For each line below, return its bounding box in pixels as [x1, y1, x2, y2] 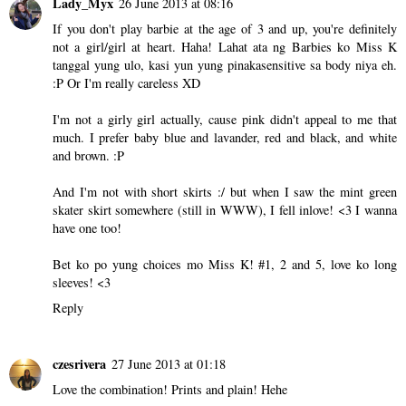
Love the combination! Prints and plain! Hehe [53, 380, 287, 398]
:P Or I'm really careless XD [53, 73, 200, 92]
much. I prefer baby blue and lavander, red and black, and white [53, 128, 397, 146]
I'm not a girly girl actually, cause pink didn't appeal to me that [53, 110, 397, 128]
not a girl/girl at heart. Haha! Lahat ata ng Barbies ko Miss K [53, 37, 397, 55]
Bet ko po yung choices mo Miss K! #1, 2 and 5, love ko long [53, 255, 397, 273]
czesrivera [53, 353, 106, 373]
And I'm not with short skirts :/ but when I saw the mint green [53, 182, 397, 200]
